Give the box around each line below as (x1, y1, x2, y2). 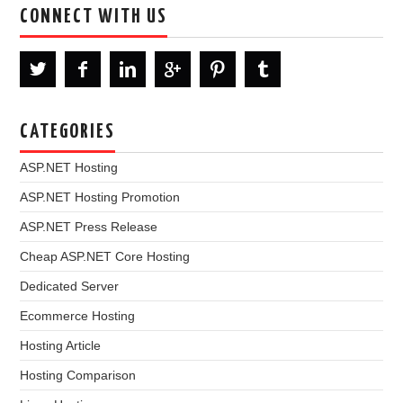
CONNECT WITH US (20, 6, 168, 27)
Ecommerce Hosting (20, 308, 136, 323)
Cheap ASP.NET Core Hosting (20, 248, 191, 264)
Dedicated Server (20, 278, 120, 293)
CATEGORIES (20, 121, 116, 142)
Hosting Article (20, 337, 102, 353)
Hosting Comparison (20, 367, 137, 382)
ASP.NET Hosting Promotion (20, 189, 181, 204)
